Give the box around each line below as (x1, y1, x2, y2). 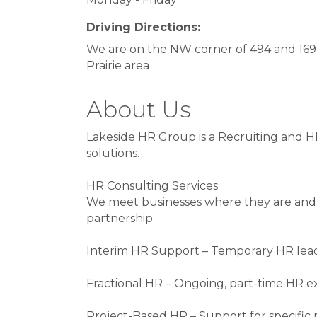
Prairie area (86, 59, 149, 72)
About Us (86, 96, 191, 123)
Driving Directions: (86, 21, 200, 34)
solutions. (86, 146, 139, 160)
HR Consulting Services (86, 179, 218, 192)
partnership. (86, 212, 155, 225)
